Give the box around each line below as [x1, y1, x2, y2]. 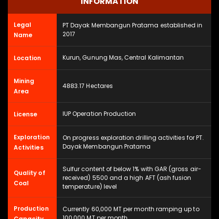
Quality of [14, 169, 45, 177]
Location [14, 54, 42, 62]
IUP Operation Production [63, 109, 136, 118]
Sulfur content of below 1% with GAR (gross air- [63, 165, 201, 173]
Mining [14, 77, 35, 85]
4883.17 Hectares [63, 82, 113, 90]
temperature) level [63, 182, 117, 191]
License [14, 110, 38, 118]
